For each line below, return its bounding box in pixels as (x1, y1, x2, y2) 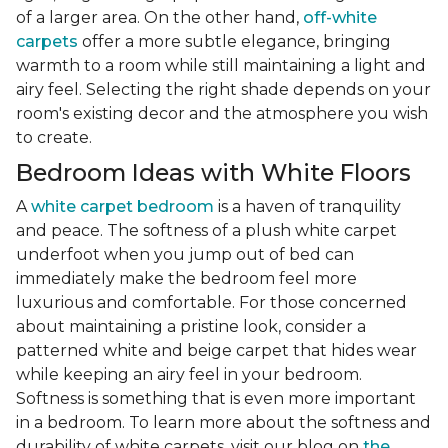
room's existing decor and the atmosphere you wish (16, 104, 428, 124)
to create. (16, 128, 92, 148)
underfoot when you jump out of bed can (16, 245, 354, 265)
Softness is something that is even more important (16, 389, 416, 409)
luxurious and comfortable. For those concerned (16, 293, 407, 313)
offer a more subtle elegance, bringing (78, 32, 391, 52)
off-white (303, 8, 377, 28)
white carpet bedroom (31, 197, 214, 217)
